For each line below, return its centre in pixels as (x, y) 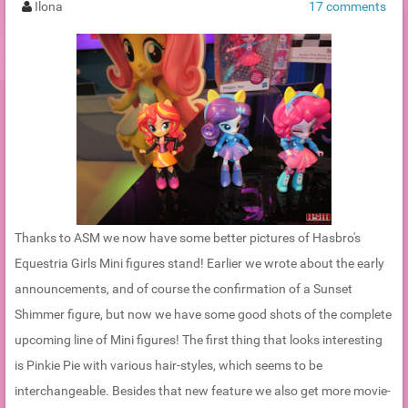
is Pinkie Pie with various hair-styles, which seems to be (168, 366)
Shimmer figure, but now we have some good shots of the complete (203, 315)
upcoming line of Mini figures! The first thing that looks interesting (199, 340)
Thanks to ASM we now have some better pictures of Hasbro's (188, 238)
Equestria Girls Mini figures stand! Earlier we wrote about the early (199, 264)
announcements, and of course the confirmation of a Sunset (184, 289)
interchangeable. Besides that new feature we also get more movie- (203, 391)
